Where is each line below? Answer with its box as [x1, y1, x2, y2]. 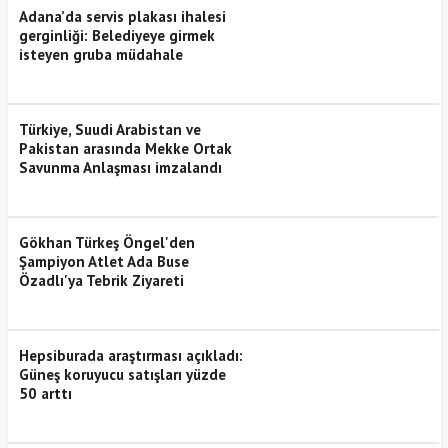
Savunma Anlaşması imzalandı [18, 157, 222, 177]
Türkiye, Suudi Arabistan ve [18, 119, 201, 139]
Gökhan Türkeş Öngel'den [18, 232, 195, 252]
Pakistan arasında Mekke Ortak [18, 138, 232, 158]
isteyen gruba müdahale [18, 44, 183, 64]
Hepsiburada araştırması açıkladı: [18, 345, 243, 365]
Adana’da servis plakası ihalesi [18, 6, 226, 26]
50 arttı [18, 383, 72, 403]
